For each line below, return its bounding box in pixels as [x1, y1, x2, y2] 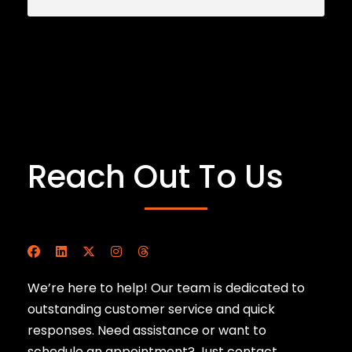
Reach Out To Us [27, 155, 284, 200]
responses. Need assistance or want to [27, 321, 266, 340]
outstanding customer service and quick [27, 300, 275, 319]
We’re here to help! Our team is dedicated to [27, 279, 305, 298]
